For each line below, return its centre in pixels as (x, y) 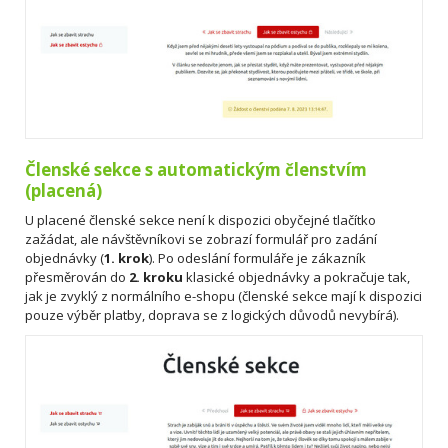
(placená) (63, 190)
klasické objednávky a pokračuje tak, (296, 276)
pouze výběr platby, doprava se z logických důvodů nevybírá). (212, 314)
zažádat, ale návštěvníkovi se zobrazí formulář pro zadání (201, 238)
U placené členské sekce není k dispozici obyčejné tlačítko (200, 219)
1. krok (126, 257)
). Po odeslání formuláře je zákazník (257, 257)
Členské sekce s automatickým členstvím (196, 169)
